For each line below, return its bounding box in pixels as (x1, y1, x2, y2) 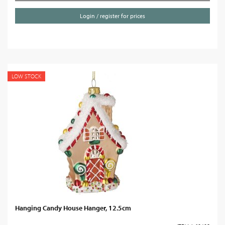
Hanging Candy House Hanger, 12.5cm (15, 203, 131, 212)
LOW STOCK (12, 72, 41, 80)
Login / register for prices (80, 12, 145, 20)
